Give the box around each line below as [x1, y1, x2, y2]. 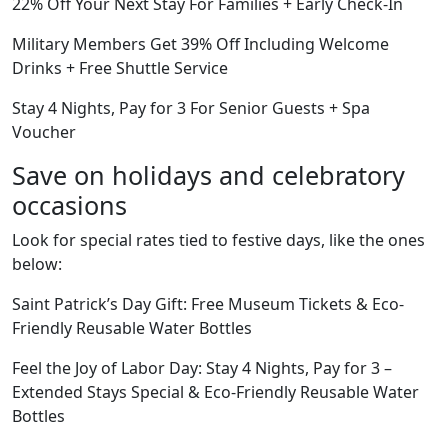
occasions [12, 187, 127, 222]
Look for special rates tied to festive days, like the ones [12, 228, 425, 251]
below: [12, 252, 62, 275]
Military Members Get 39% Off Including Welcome [12, 32, 389, 55]
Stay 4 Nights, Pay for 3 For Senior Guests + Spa [12, 96, 370, 119]
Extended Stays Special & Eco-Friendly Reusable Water [12, 380, 419, 403]
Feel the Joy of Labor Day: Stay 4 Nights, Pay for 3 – [12, 356, 392, 379]
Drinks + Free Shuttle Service [12, 56, 228, 79]
